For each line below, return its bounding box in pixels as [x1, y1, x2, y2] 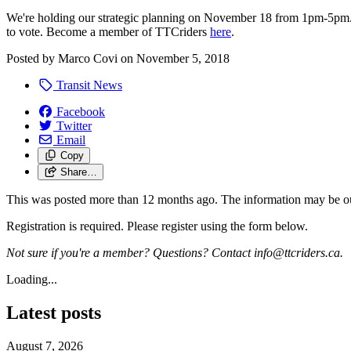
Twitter [56, 118, 92, 132]
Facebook [56, 104, 105, 118]
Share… [60, 165, 97, 178]
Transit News [53, 78, 122, 92]
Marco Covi [58, 51, 118, 65]
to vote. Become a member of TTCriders [6, 24, 210, 38]
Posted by [6, 51, 58, 65]
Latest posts [6, 302, 101, 323]
